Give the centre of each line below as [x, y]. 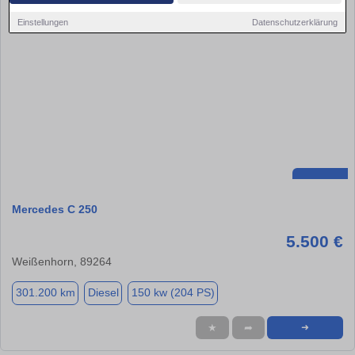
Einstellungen [43, 22]
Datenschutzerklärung [294, 22]
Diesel [103, 293]
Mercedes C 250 [55, 209]
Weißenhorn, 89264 [62, 261]
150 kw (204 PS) [173, 293]
